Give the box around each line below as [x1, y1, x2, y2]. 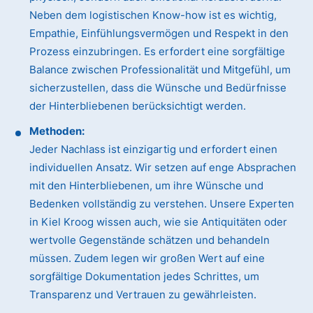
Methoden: [29, 124, 85, 138]
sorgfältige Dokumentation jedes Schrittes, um [29, 270, 260, 284]
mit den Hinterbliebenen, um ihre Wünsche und [29, 179, 264, 193]
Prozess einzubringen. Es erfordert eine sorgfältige [29, 45, 286, 59]
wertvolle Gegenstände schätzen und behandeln [29, 233, 270, 247]
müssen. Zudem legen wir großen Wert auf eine [29, 252, 265, 265]
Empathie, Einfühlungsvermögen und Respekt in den [29, 27, 289, 41]
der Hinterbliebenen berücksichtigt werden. [29, 99, 247, 113]
